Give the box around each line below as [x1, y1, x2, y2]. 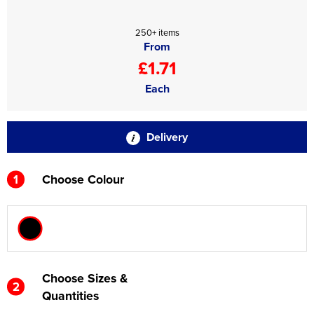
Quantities [42, 287, 99, 304]
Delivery [144, 129, 188, 145]
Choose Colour [42, 170, 124, 188]
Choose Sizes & [42, 269, 128, 287]
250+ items [135, 26, 179, 39]
